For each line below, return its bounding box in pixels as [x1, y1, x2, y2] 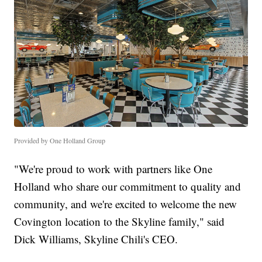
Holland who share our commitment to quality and [14, 179, 242, 194]
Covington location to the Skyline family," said [14, 214, 225, 229]
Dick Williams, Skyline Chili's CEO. [14, 232, 178, 247]
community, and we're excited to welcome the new [14, 196, 237, 212]
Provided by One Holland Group [14, 136, 106, 146]
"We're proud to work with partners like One [14, 161, 213, 177]
